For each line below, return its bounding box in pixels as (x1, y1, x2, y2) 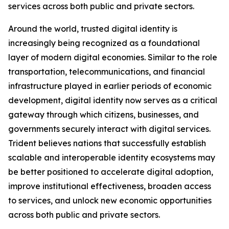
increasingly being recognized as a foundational (8, 38, 200, 49)
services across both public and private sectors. (8, 1, 194, 12)
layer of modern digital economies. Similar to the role (8, 52, 217, 63)
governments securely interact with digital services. (8, 124, 211, 134)
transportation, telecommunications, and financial (8, 66, 205, 77)
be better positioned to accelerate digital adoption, (8, 167, 213, 177)
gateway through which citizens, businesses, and (8, 109, 199, 120)
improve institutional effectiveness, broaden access (8, 181, 211, 192)
